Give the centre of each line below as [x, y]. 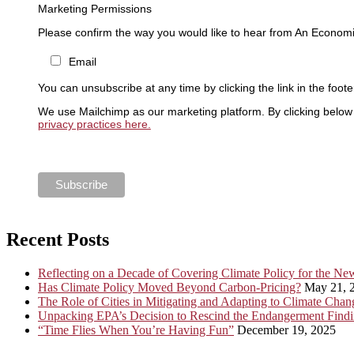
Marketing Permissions [94, 8]
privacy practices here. [94, 124]
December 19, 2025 [286, 330]
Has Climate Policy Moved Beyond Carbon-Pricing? [169, 287]
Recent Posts [58, 239]
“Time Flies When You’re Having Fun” [136, 330]
